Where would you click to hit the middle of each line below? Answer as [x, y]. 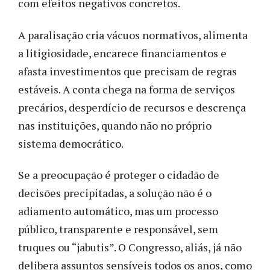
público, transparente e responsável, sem [118, 229]
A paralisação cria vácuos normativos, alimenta [133, 35]
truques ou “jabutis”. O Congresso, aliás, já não [130, 247]
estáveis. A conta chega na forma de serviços [127, 89]
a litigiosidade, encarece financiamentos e [122, 53]
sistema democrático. [71, 143]
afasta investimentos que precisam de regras [127, 71]
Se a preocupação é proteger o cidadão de [119, 175]
